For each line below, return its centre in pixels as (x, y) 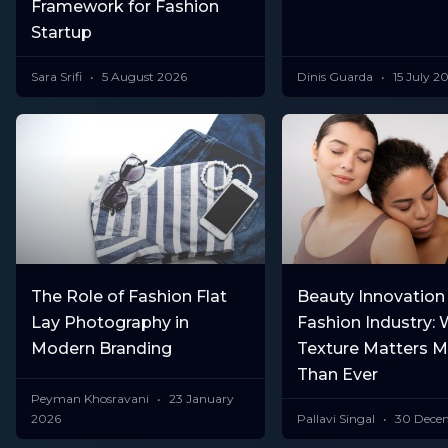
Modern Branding (101, 348)
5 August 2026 (143, 77)
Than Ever (337, 374)
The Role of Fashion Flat (129, 296)
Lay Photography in (110, 322)
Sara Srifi (58, 77)
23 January (200, 398)
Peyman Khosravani (91, 398)
